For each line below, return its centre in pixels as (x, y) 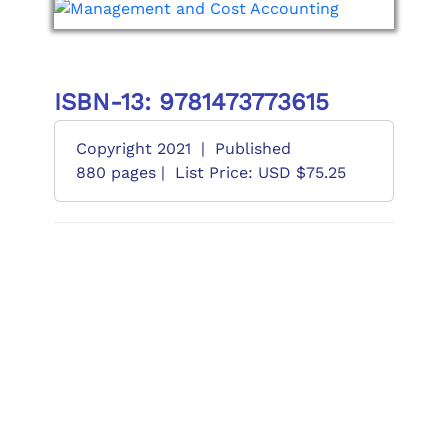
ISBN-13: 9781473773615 (191, 102)
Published (252, 148)
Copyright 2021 (133, 148)
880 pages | (120, 172)
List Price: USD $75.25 (260, 172)
